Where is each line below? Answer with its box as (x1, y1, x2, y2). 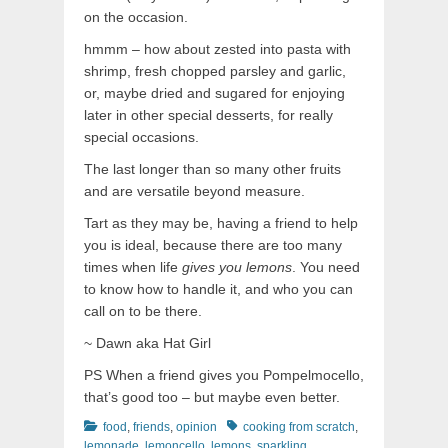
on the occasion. (84, 8, 188, 25)
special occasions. (84, 128, 199, 145)
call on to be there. (84, 302, 202, 319)
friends (133, 419, 170, 434)
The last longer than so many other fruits (84, 160, 341, 177)
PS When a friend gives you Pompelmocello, (84, 366, 364, 383)
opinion (176, 419, 217, 434)
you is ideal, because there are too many (84, 236, 342, 253)
